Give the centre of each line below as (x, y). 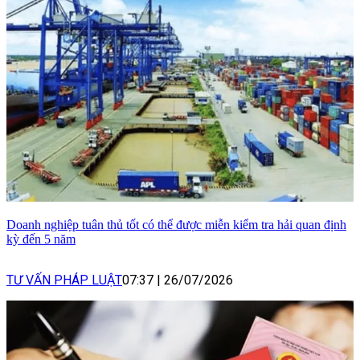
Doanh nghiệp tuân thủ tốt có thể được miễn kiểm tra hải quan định (176, 225)
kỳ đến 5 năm (41, 239)
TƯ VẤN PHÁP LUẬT (64, 280)
